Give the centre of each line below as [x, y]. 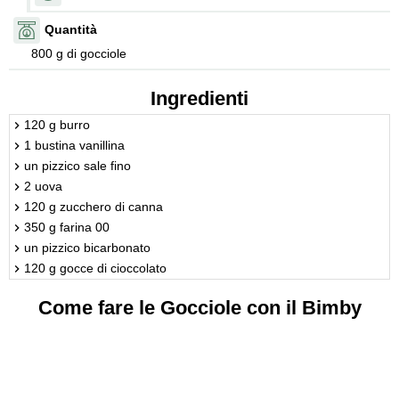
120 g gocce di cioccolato [95, 268]
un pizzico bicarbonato [87, 247]
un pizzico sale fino [77, 165]
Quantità [71, 30]
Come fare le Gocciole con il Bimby [199, 307]
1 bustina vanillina [74, 145]
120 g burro [57, 124]
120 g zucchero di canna [94, 206]
